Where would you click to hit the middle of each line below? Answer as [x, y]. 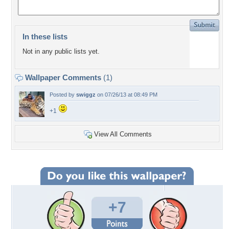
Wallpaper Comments [63, 77]
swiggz [86, 95]
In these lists [45, 37]
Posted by [63, 95]
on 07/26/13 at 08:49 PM [127, 95]
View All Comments [123, 134]
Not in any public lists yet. [61, 52]
